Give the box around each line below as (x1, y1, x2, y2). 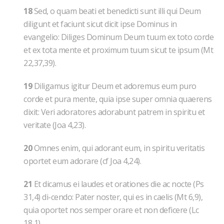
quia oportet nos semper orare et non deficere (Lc (23, 204, 199, 215)
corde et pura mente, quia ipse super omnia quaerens (23, 93, 212, 104)
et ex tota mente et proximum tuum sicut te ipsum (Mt (23, 44, 213, 55)
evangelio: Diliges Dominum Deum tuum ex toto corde (23, 31, 213, 42)
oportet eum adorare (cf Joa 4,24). (23, 155, 141, 166)
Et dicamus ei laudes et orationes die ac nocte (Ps (32, 178, 204, 189)
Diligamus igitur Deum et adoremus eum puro (32, 80, 196, 91)
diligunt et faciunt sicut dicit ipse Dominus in (23, 18, 177, 29)
